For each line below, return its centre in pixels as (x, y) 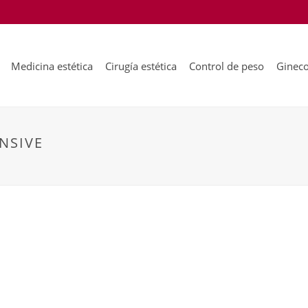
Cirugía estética (141, 66)
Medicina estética (52, 66)
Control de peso (227, 66)
